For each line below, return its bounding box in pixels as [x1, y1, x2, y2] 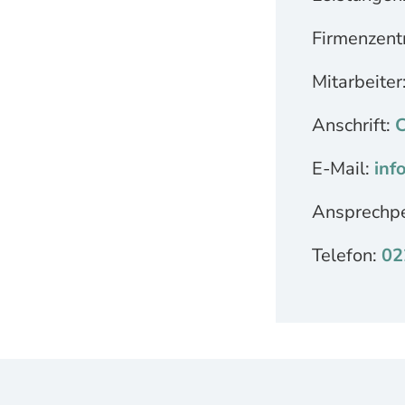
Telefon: [312, 243, 382, 268]
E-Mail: [312, 156, 375, 182]
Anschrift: [312, 113, 396, 138]
